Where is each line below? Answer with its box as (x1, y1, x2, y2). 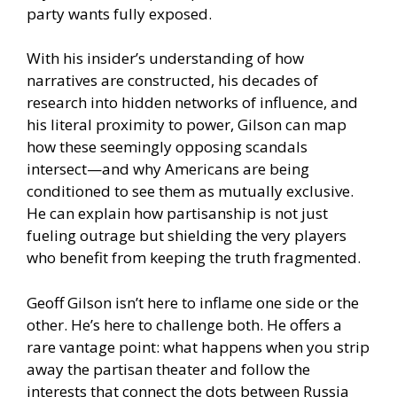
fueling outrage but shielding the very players (27, 225, 346, 246)
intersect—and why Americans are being (27, 159, 309, 180)
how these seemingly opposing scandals (27, 136, 307, 158)
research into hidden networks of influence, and (27, 92, 358, 113)
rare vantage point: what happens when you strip (27, 336, 370, 357)
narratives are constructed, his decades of (27, 70, 318, 91)
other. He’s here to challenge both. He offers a (27, 314, 342, 335)
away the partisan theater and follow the (27, 358, 310, 379)
